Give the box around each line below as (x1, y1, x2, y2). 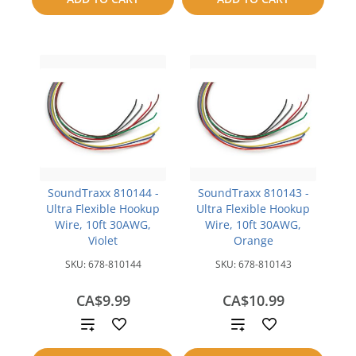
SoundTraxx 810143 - (197, 185, 309, 200)
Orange (233, 233, 273, 248)
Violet (88, 233, 118, 248)
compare (78, 9, 118, 22)
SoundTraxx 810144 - (47, 185, 159, 200)
